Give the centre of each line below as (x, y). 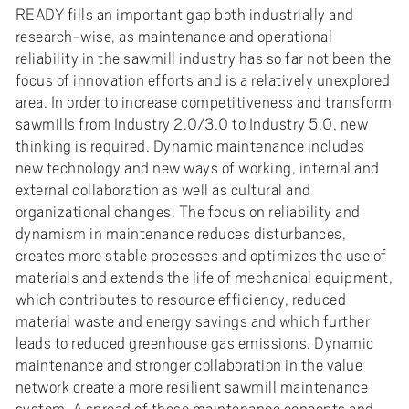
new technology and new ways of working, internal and (197, 168)
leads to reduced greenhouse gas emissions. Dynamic (194, 343)
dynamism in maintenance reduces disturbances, (181, 233)
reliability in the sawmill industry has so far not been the (203, 58)
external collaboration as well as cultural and (163, 189)
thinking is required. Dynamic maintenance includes (190, 146)
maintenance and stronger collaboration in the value (189, 365)
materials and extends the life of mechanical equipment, (204, 277)
